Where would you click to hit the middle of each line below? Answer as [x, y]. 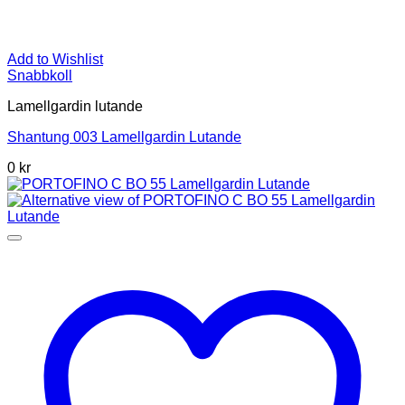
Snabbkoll [40, 75]
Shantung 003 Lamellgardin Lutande [124, 137]
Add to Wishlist [55, 59]
